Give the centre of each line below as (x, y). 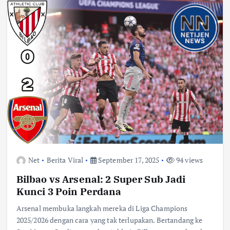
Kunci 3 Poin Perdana (69, 191)
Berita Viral (65, 160)
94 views (189, 160)
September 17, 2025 (128, 160)
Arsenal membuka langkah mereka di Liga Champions (102, 208)
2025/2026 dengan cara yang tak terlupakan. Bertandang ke (109, 220)
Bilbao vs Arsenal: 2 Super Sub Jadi (101, 179)
